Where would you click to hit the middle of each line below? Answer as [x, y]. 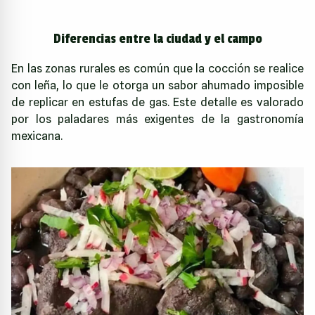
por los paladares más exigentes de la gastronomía [157, 119]
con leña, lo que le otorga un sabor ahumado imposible [157, 85]
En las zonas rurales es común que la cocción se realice [157, 68]
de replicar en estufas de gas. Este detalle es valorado [157, 102]
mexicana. [37, 136]
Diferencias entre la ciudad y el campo [157, 38]
